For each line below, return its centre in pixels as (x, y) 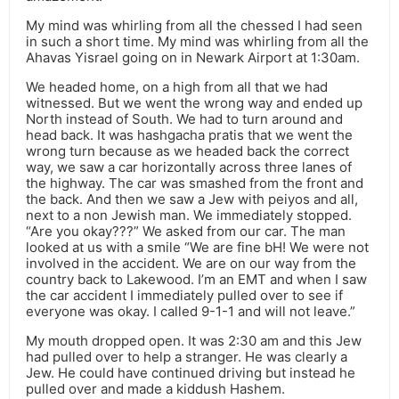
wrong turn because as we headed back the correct (187, 151)
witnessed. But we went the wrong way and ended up (194, 103)
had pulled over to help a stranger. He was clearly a (187, 357)
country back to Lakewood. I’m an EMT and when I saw (196, 280)
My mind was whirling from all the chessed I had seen (194, 26)
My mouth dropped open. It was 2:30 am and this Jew (194, 341)
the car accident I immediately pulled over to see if (184, 296)
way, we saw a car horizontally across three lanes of (189, 167)
